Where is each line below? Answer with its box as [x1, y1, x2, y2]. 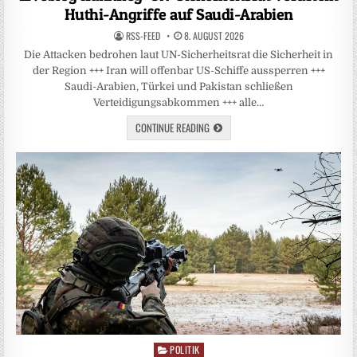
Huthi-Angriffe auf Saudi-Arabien [64, 5, 293, 25]
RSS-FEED [125, 29, 160, 43]
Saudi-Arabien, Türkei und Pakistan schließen [64, 80, 293, 93]
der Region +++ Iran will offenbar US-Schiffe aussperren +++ [32, 65, 325, 77]
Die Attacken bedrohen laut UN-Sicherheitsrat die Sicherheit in [24, 49, 333, 61]
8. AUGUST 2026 [181, 29, 244, 43]
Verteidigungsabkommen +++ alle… [93, 96, 264, 109]
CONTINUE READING [135, 120, 210, 136]
